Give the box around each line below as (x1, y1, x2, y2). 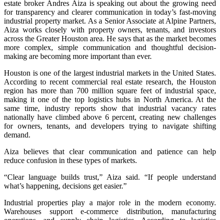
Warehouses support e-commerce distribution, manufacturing (4, 207, 216, 216)
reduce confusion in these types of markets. (4, 156, 137, 165)
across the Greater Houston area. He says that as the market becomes (4, 34, 216, 43)
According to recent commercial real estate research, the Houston (4, 77, 216, 86)
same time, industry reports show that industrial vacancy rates (4, 104, 216, 112)
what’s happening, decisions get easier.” (4, 181, 127, 190)
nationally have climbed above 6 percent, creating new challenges (4, 112, 216, 121)
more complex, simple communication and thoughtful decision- (4, 43, 216, 52)
